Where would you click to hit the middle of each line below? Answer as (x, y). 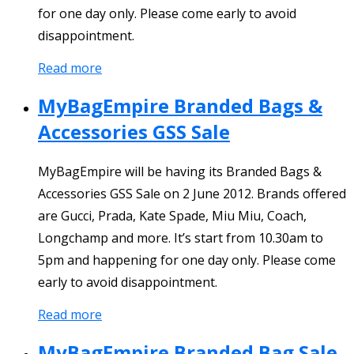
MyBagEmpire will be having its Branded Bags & (180, 171)
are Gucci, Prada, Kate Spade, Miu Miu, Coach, (172, 215)
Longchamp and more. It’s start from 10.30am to (181, 237)
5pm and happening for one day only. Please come (187, 260)
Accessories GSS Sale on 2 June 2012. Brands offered (192, 193)
